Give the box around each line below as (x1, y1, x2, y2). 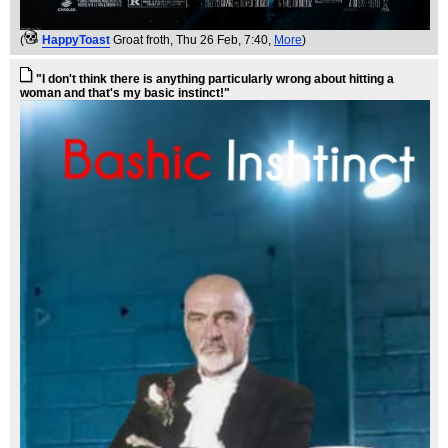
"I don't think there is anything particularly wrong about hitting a (36, 72, 394, 87)
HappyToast (42, 33, 110, 48)
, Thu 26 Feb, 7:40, (170, 33, 274, 48)
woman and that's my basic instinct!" (20, 86, 230, 101)
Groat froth (113, 33, 170, 48)
